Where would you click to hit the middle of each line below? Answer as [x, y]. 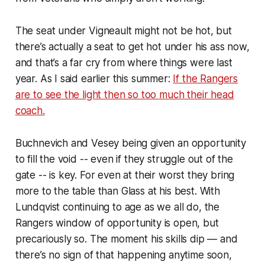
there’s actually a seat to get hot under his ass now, [132, 46]
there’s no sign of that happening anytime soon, [123, 255]
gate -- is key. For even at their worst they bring [125, 175]
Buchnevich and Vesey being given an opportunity [130, 143]
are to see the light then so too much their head [125, 94]
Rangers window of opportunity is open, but [117, 223]
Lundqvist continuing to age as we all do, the [117, 207]
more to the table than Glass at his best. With [117, 191]
